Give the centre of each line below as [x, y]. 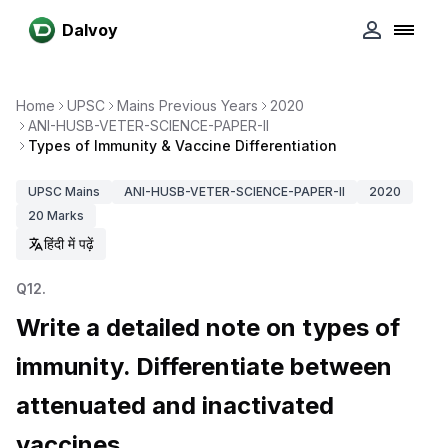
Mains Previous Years [187, 105]
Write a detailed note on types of [208, 327]
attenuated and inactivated [175, 405]
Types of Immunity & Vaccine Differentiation [182, 145]
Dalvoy [90, 30]
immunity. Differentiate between [204, 366]
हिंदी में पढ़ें [69, 243]
